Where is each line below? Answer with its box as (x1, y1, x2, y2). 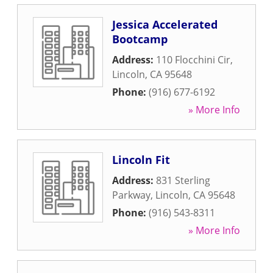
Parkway (112, 188, 151, 202)
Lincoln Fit (112, 152, 170, 167)
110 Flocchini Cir (156, 53, 230, 66)
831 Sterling (156, 174, 210, 187)
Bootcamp (112, 32, 168, 46)
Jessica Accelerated (112, 17, 218, 32)
